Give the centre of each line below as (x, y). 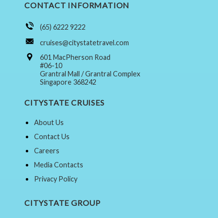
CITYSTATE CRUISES (64, 102)
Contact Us (52, 137)
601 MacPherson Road (75, 57)
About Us (49, 123)
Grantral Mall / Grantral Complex (90, 73)
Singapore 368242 (68, 82)
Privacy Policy (56, 179)
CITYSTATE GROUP (63, 203)
